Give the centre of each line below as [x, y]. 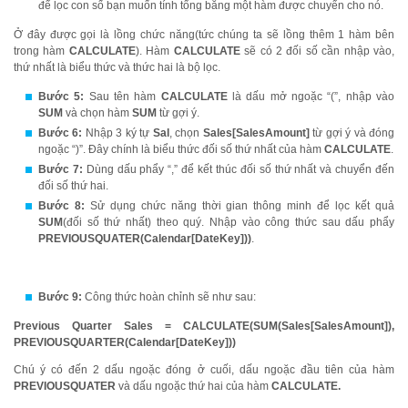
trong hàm [41, 51]
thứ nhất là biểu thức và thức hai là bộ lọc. [117, 67]
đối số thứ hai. [73, 186]
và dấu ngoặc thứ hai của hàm [194, 386]
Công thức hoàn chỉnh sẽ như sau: [169, 297]
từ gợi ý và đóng [352, 133]
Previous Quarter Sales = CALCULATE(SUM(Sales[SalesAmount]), [204, 326]
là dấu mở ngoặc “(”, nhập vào [311, 97]
